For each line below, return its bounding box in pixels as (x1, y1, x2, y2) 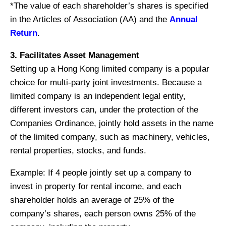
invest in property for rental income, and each (10, 181, 181, 191)
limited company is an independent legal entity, (10, 91, 186, 101)
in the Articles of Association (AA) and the (10, 14, 169, 24)
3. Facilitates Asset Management (10, 50, 139, 60)
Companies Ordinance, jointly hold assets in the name (10, 118, 213, 128)
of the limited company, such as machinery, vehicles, (10, 132, 210, 142)
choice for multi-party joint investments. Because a (10, 77, 202, 87)
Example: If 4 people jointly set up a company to (10, 167, 191, 178)
